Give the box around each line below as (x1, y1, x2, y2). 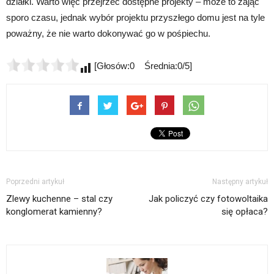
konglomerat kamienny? (6, 206, 102, 218)
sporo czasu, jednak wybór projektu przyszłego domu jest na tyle (6, 12, 265, 23)
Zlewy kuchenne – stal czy (6, 193, 113, 205)
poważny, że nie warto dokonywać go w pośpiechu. (6, 28, 210, 39)
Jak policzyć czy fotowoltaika (149, 193, 268, 205)
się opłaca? (221, 206, 268, 218)
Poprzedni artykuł (6, 177, 64, 187)
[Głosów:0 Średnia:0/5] (92, 61, 192, 72)
